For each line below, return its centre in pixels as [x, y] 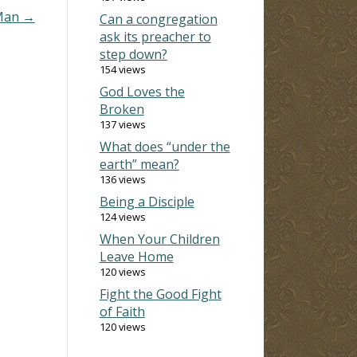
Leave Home [136, 256]
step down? [133, 54]
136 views [122, 179]
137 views [122, 124]
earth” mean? [139, 164]
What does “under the [165, 146]
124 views [122, 216]
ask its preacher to [155, 36]
